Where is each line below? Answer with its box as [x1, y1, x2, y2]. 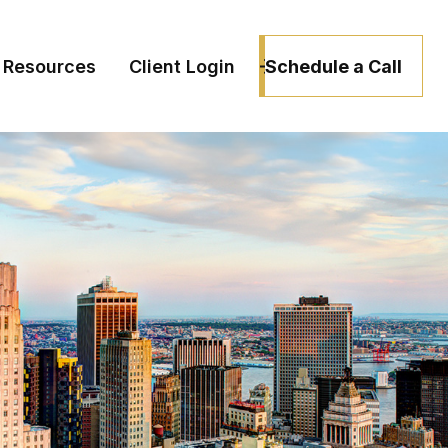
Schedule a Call [265, 55, 402, 77]
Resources [3, 56, 97, 78]
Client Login [129, 56, 236, 78]
